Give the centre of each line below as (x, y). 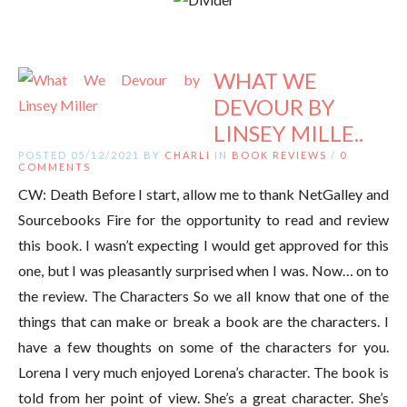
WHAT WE (265, 80)
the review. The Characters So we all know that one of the (203, 295)
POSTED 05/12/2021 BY (91, 154)
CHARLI (188, 154)
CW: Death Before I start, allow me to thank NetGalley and (203, 194)
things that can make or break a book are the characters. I (203, 321)
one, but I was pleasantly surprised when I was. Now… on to (203, 270)
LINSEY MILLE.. (288, 133)
